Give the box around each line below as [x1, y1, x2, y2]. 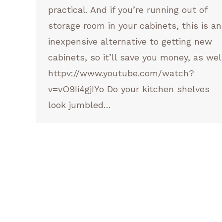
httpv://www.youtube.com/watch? [48, 68, 194, 78]
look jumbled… [48, 100, 111, 110]
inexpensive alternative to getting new [48, 36, 212, 47]
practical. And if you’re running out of [48, 4, 207, 15]
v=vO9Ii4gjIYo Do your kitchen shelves [48, 84, 210, 94]
